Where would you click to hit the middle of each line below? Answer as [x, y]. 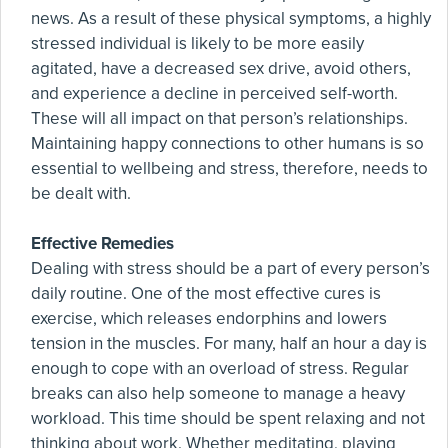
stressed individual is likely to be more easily [197, 43]
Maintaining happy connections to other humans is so [227, 143]
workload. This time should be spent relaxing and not [228, 418]
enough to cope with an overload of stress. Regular [220, 368]
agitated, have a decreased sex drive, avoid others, [221, 68]
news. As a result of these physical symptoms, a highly [231, 18]
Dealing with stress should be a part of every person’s [230, 268]
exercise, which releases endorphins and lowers [209, 318]
